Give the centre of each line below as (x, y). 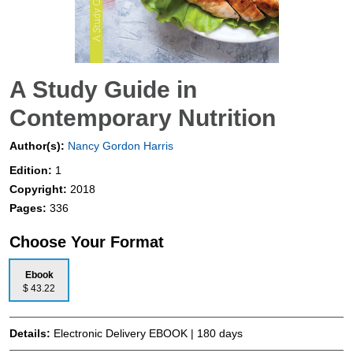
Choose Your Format (87, 242)
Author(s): (37, 146)
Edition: (32, 171)
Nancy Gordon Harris (119, 146)
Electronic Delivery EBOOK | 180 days (148, 334)
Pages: (30, 208)
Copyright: (40, 190)
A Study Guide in (103, 90)
